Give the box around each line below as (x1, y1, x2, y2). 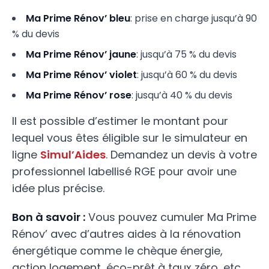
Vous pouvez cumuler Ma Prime (85, 210, 256, 225)
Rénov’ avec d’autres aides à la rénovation (12, 226, 241, 241)
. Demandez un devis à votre (106, 147, 257, 162)
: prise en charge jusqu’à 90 (130, 11, 257, 25)
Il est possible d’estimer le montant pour (12, 113, 228, 128)
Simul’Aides (40, 147, 106, 162)
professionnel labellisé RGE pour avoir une (12, 164, 237, 179)
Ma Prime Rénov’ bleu (26, 11, 130, 25)
